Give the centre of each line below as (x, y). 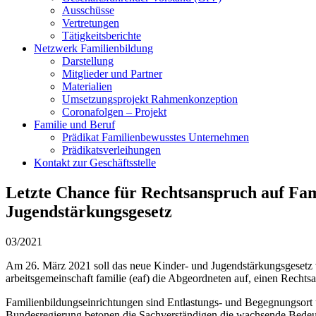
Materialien (87, 86)
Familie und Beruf (74, 124)
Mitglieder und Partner (112, 74)
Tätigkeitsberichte (102, 36)
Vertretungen (91, 23)
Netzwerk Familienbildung (93, 48)
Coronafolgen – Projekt (114, 112)
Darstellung (88, 61)
